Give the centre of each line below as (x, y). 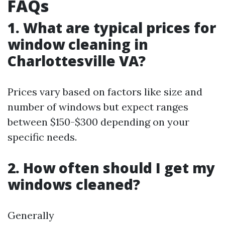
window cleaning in (78, 44)
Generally (31, 215)
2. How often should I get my (111, 168)
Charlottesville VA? (77, 61)
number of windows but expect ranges (98, 107)
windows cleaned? (74, 184)
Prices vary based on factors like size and (105, 92)
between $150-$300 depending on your (98, 122)
